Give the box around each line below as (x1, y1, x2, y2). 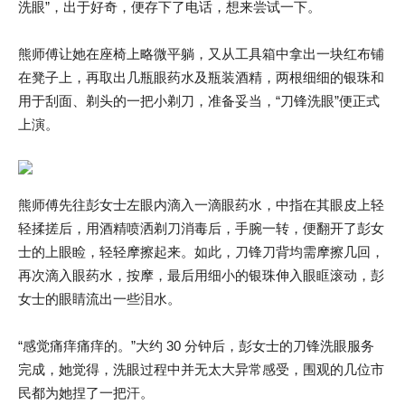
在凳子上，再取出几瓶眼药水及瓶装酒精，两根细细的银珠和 (18, 70, 384, 85)
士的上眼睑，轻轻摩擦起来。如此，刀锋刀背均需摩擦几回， (18, 244, 384, 259)
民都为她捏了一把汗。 (18, 385, 154, 400)
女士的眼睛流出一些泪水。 (18, 291, 181, 306)
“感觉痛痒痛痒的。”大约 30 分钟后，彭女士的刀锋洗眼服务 (18, 338, 374, 353)
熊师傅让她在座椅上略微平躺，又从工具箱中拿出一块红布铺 (18, 46, 384, 61)
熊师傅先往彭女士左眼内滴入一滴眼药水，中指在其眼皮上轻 (18, 197, 384, 212)
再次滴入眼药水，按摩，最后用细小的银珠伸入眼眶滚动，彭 (18, 268, 384, 283)
